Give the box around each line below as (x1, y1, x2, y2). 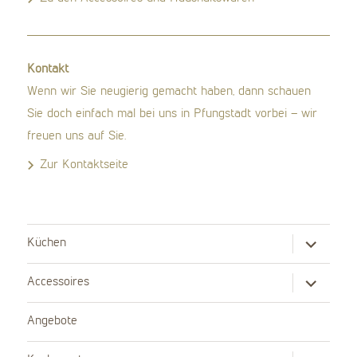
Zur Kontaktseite (40, 158, 129, 171)
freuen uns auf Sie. (27, 129, 127, 143)
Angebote (27, 315, 78, 328)
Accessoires (27, 276, 90, 289)
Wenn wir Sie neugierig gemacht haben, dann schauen (27, 84, 312, 98)
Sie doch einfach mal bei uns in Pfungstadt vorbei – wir (27, 107, 318, 120)
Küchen (27, 237, 67, 250)
